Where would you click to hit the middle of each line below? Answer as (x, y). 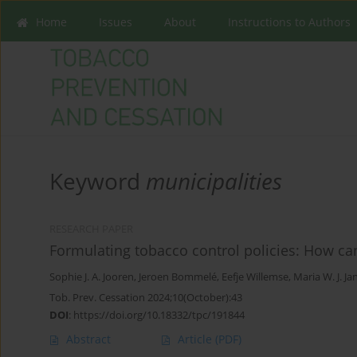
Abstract (88, 339)
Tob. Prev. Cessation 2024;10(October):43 (146, 298)
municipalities (214, 181)
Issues (116, 22)
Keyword (98, 181)
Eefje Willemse (255, 277)
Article (196, 339)
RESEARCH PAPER (91, 229)
